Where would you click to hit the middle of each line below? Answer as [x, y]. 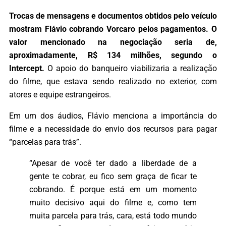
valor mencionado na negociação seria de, [113, 42]
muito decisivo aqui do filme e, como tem [113, 203]
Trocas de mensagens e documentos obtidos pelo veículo [113, 16]
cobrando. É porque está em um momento [113, 190]
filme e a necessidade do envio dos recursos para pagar [113, 129]
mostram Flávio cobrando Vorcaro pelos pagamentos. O [113, 29]
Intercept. [27, 68]
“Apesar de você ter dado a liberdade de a [113, 163]
